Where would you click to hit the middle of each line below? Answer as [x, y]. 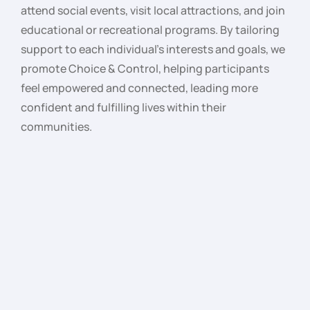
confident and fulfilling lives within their [124, 107]
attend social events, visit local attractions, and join [153, 10]
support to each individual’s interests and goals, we [153, 49]
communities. [56, 126]
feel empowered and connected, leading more [139, 88]
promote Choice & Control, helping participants [145, 68]
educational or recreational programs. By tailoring [150, 29]
